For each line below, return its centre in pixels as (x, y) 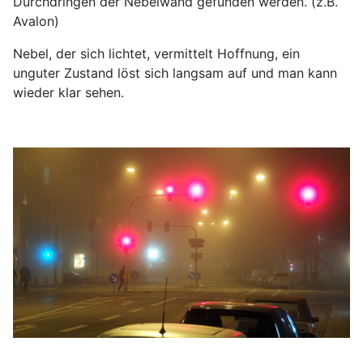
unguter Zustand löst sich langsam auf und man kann (175, 73)
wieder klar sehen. (68, 93)
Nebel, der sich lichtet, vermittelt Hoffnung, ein (156, 54)
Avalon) (36, 21)
